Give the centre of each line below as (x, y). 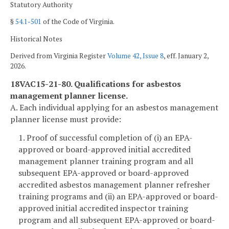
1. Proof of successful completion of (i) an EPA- (106, 137)
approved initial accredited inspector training (103, 208)
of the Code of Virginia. (78, 22)
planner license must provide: (66, 119)
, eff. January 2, (186, 56)
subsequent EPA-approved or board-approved (104, 173)
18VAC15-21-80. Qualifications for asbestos (96, 84)
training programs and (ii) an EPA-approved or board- (118, 196)
